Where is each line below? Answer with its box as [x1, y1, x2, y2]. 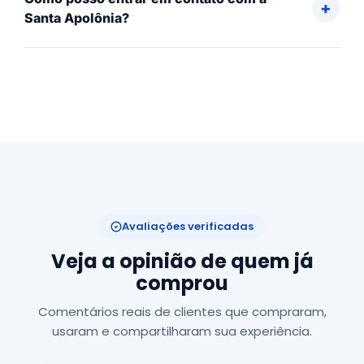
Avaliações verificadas [122, 219, 253, 234]
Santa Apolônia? [24, 10, 129, 26]
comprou [136, 270, 228, 297]
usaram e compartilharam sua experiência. [52, 323, 312, 340]
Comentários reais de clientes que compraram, [37, 303, 327, 320]
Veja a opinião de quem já [50, 248, 314, 275]
